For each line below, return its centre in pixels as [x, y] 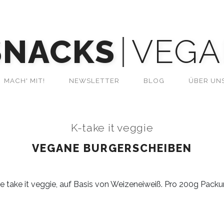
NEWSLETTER [94, 80]
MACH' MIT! [24, 80]
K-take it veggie [112, 128]
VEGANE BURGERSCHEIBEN [112, 148]
